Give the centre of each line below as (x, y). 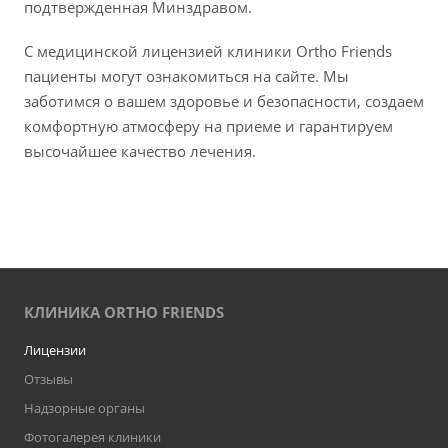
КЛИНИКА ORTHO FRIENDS (124, 312)
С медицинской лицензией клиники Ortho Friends (208, 51)
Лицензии (55, 350)
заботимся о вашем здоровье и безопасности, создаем (224, 101)
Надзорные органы (84, 408)
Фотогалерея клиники (92, 437)
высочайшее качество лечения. (140, 151)
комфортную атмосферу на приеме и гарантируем (208, 126)
